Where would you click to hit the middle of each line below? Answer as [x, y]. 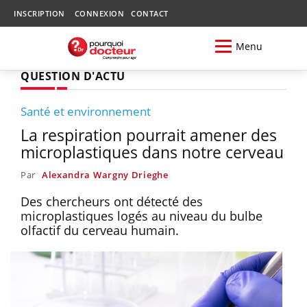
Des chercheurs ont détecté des [112, 201]
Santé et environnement [86, 111]
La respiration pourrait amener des [149, 135]
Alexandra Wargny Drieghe [105, 174]
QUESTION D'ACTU [73, 76]
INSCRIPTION [39, 13]
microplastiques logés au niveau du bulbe [142, 216]
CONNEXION [99, 13]
